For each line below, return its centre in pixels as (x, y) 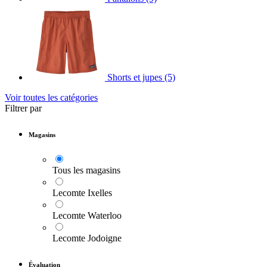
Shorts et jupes (135, 77)
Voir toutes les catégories (51, 98)
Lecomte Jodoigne (87, 238)
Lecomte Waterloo (87, 216)
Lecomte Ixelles (82, 193)
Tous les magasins (86, 170)
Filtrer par (23, 108)
